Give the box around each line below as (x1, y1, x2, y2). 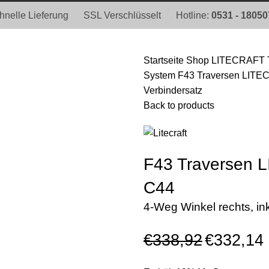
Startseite (144, 55, 186, 65)
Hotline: (176, 10, 211, 20)
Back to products (144, 100, 214, 110)
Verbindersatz (144, 85, 202, 95)
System (144, 70, 178, 80)
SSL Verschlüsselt (83, 10, 161, 20)
